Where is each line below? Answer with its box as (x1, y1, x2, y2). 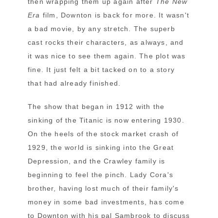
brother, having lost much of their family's (28, 184, 179, 192)
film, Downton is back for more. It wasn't (40, 11, 190, 19)
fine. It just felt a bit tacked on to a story (28, 65, 175, 73)
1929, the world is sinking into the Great (28, 143, 174, 151)
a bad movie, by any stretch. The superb (28, 24, 175, 33)
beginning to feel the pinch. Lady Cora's (28, 170, 173, 179)
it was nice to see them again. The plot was (28, 52, 186, 60)
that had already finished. (28, 79, 121, 87)
